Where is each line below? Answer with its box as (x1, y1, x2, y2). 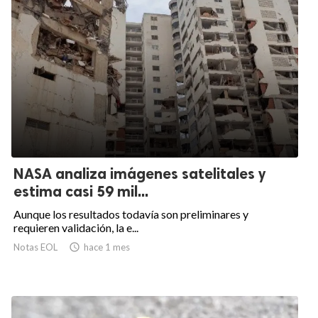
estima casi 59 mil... (13, 182, 148, 201)
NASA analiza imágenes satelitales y (13, 165, 265, 183)
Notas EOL (13, 241, 57, 253)
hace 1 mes (84, 241, 130, 253)
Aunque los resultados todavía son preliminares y (13, 207, 248, 221)
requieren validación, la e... (13, 221, 138, 235)
